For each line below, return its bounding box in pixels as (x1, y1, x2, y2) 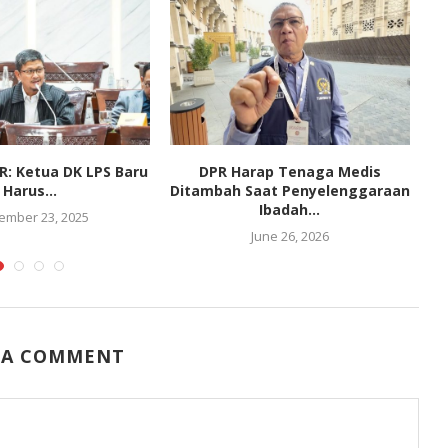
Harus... (2, 180, 57, 200)
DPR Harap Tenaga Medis (198, 161, 381, 181)
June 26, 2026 (250, 226, 329, 245)
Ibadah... (259, 199, 321, 219)
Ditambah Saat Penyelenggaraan (169, 180, 410, 200)
